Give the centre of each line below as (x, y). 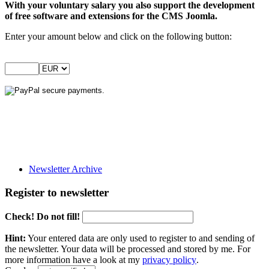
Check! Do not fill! (42, 216)
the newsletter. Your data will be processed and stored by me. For (128, 249)
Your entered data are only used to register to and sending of (140, 238)
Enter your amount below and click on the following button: (118, 37)
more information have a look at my (74, 259)
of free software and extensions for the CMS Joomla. (111, 16)
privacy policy (169, 259)
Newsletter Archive (65, 169)
